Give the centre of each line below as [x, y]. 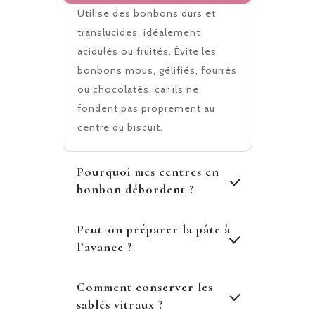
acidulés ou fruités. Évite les [147, 51]
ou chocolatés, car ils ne [138, 89]
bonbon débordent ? [136, 189]
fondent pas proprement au [146, 108]
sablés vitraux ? [120, 304]
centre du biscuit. [120, 127]
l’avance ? [105, 246]
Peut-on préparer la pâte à [154, 229]
